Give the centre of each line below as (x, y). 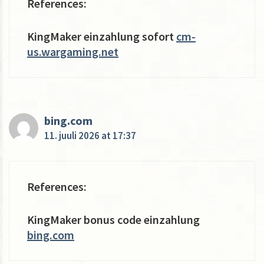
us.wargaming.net (73, 51)
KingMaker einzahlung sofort (102, 36)
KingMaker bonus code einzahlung (113, 219)
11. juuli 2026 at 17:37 (90, 135)
